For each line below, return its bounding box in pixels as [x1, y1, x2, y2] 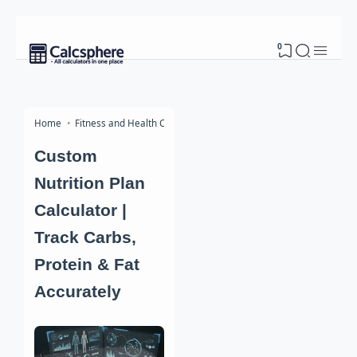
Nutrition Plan [34, 173, 145, 193]
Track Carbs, [34, 227, 136, 247]
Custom [34, 146, 97, 166]
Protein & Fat [34, 254, 139, 274]
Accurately [34, 281, 121, 301]
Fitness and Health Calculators [75, 116, 209, 129]
